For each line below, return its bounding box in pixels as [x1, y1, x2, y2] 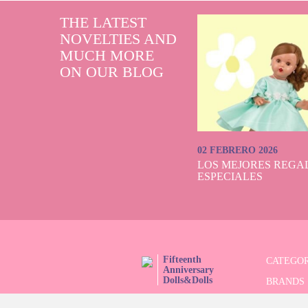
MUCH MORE [60, 47, 154, 64]
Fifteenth [163, 254, 201, 265]
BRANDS [266, 276, 305, 287]
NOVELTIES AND [60, 30, 177, 47]
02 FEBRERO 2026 [197, 145, 278, 155]
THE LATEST [60, 14, 146, 31]
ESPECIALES [197, 170, 263, 182]
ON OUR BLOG [60, 63, 164, 80]
